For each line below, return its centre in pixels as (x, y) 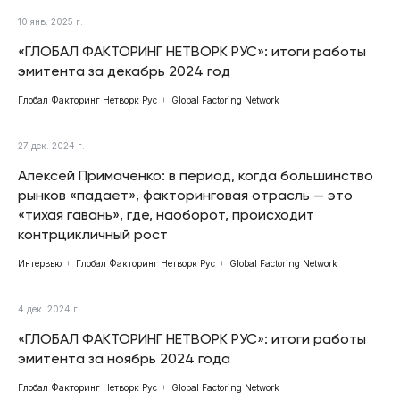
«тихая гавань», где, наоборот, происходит (166, 215)
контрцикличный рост (93, 235)
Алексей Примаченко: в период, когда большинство (196, 176)
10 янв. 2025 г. (50, 22)
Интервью (40, 264)
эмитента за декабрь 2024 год (124, 71)
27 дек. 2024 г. (51, 146)
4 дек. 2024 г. (49, 309)
